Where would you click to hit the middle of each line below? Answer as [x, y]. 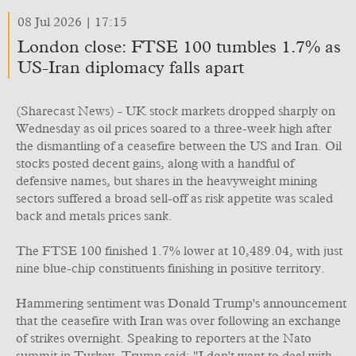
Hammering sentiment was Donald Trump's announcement [181, 304]
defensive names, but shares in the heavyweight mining [166, 181]
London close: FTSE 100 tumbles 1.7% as [179, 48]
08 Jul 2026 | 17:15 [72, 22]
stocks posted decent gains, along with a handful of [155, 164]
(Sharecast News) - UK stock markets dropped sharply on [176, 111]
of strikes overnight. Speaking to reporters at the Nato [164, 339]
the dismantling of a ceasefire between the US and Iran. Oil [179, 146]
